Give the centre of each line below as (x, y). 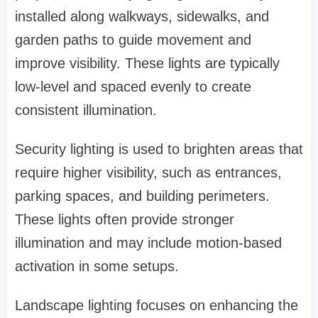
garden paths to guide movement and (133, 40)
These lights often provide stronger (125, 220)
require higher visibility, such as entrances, (148, 173)
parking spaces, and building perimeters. (142, 196)
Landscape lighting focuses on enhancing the (157, 306)
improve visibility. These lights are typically (147, 64)
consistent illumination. (86, 110)
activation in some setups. (97, 267)
